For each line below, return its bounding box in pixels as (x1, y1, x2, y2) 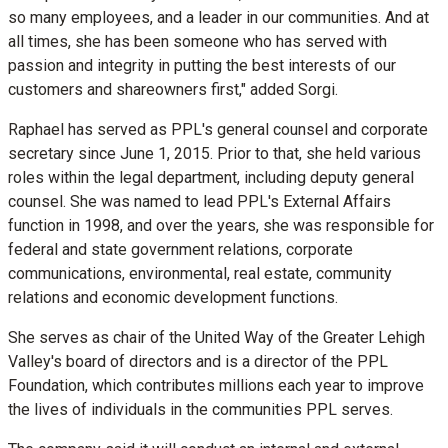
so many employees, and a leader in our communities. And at (8, 7, 429, 27)
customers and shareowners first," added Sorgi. (8, 79, 338, 99)
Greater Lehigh (323, 327, 425, 347)
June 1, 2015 (120, 143, 210, 163)
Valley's (8, 351, 62, 371)
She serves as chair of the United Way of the (8, 327, 323, 347)
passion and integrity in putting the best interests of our (8, 55, 396, 75)
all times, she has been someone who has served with (8, 31, 387, 51)
